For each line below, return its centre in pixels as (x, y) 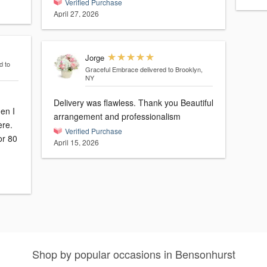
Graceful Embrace (111, 69)
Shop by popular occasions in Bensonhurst (133, 254)
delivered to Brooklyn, (171, 69)
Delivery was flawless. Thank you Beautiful (117, 103)
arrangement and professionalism (117, 117)
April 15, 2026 (76, 142)
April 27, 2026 (76, 14)
